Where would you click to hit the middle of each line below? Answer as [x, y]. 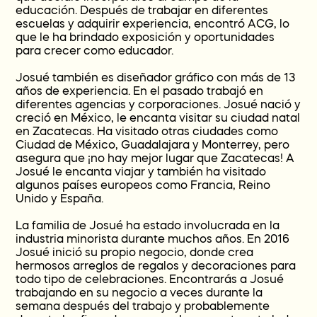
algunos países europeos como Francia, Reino [143, 185]
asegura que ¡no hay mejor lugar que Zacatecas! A [155, 158]
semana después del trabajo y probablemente [143, 306]
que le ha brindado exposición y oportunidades [145, 37]
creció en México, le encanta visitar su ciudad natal [158, 118]
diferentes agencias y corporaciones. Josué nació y [158, 104]
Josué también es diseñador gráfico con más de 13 [156, 77]
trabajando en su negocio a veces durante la [139, 293]
